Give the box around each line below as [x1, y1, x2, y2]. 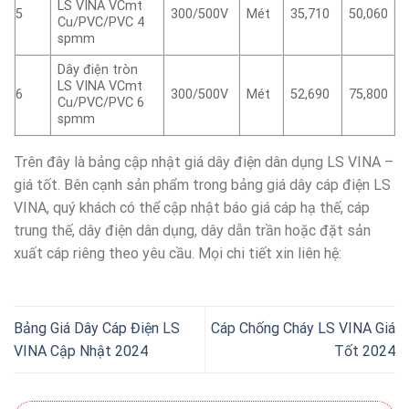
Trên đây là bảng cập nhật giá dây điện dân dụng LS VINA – [14, 153, 393, 172]
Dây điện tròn [58, 62, 139, 79]
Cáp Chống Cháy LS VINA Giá [211, 320, 395, 338]
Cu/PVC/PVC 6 [58, 95, 145, 111]
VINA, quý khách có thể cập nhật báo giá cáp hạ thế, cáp [14, 199, 370, 217]
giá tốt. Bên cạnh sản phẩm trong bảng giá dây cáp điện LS [14, 176, 391, 194]
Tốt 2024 [334, 342, 395, 361]
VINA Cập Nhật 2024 [14, 342, 148, 361]
